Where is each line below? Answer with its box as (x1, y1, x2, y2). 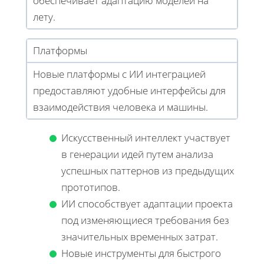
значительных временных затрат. (61, 229, 218, 243)
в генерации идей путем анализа (61, 147, 213, 161)
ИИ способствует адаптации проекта (61, 196, 233, 210)
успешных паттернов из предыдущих (61, 163, 234, 177)
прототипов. (61, 180, 120, 194)
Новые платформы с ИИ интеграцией (33, 67, 206, 81)
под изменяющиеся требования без (61, 213, 229, 227)
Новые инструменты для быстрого (61, 246, 221, 260)
